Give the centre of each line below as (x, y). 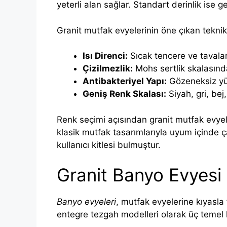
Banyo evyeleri (86, 202)
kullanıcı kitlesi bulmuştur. (109, 145)
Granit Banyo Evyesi (139, 175)
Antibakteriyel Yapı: (125, 81)
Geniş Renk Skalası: (124, 94)
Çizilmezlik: (108, 69)
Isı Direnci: (105, 56)
